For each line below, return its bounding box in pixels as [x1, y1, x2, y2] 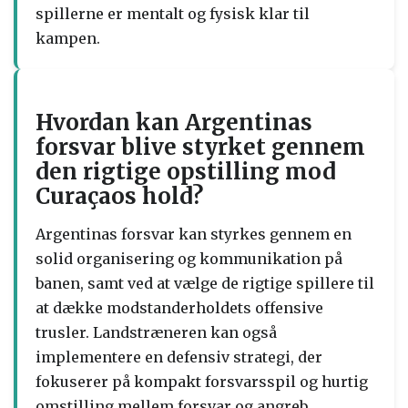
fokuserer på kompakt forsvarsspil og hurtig [36, 372, 368, 391]
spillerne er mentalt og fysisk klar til [36, 4, 310, 23]
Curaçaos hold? [36, 181, 203, 210]
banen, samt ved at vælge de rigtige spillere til [36, 273, 374, 292]
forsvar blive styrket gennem [36, 132, 365, 161]
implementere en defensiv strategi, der [36, 347, 322, 366]
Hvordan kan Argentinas [36, 107, 312, 137]
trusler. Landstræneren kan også [36, 322, 277, 342]
